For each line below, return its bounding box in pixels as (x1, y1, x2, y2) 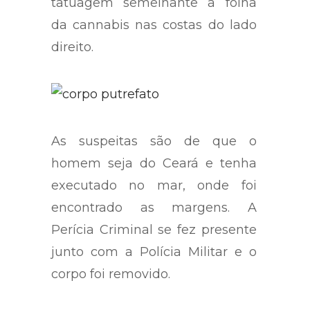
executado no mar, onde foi (51, 185, 257, 201)
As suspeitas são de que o (51, 141, 257, 157)
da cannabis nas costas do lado (51, 25, 257, 41)
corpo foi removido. (51, 274, 170, 290)
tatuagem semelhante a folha (51, 3, 257, 19)
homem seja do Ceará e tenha (51, 163, 257, 179)
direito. (51, 47, 93, 63)
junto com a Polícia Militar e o (51, 252, 257, 268)
